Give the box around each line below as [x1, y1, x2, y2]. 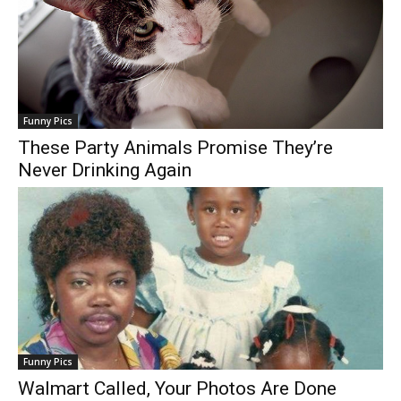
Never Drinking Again [18, 159, 192, 181]
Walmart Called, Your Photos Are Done [18, 378, 337, 399]
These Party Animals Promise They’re [18, 137, 333, 158]
